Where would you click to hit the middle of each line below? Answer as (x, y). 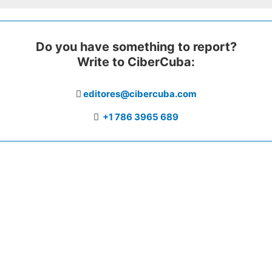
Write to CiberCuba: (136, 62)
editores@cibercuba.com (140, 93)
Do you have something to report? (136, 46)
